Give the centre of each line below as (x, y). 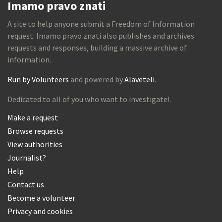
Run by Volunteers (38, 79)
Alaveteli (139, 79)
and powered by (97, 79)
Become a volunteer (41, 197)
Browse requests (35, 131)
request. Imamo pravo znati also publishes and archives (101, 35)
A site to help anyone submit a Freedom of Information (101, 24)
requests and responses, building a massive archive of (97, 47)
